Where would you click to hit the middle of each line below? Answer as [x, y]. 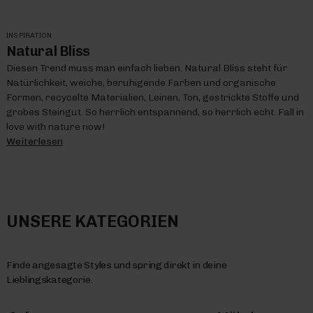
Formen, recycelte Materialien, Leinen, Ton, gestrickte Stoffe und [152, 97]
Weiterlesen [34, 141]
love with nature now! [55, 126]
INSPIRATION [29, 35]
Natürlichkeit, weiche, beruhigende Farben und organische [141, 82]
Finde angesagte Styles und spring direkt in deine [116, 265]
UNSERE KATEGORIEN [92, 221]
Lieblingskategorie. [49, 279]
